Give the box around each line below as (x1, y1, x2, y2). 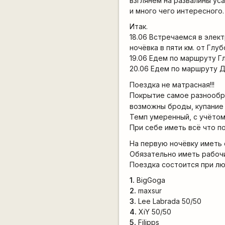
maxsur (136, 186, 162, 195)
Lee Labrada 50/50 (136, 197, 202, 206)
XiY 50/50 (137, 207, 172, 216)
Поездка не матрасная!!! (130, 80, 215, 89)
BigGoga (135, 176, 166, 185)
